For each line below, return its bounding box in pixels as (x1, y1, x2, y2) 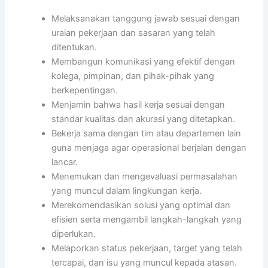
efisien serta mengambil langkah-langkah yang (51, 214, 242, 225)
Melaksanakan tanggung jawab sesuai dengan (51, 13, 240, 24)
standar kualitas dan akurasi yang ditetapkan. (51, 113, 236, 124)
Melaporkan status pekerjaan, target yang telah (51, 242, 243, 254)
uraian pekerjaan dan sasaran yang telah (51, 27, 216, 38)
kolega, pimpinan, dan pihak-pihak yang (51, 70, 215, 81)
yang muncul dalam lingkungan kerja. (51, 185, 202, 196)
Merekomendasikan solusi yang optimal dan (51, 199, 231, 211)
